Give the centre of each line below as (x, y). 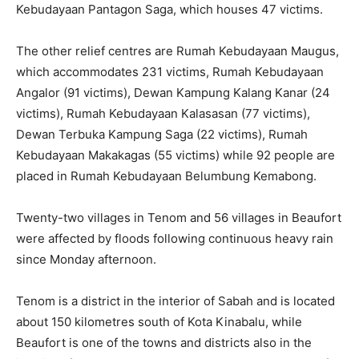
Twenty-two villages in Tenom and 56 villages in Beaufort (179, 217)
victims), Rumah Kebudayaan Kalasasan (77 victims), (163, 113)
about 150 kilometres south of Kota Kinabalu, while (159, 321)
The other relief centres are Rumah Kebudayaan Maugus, (177, 50)
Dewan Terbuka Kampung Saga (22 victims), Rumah (162, 134)
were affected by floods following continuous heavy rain (175, 238)
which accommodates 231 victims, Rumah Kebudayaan (170, 71)
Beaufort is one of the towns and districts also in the (164, 342)
